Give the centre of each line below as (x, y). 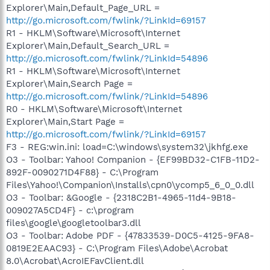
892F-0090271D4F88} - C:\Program (82, 172)
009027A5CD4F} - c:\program (70, 210)
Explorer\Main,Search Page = (69, 83)
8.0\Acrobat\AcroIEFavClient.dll (75, 261)
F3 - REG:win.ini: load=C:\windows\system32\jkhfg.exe (127, 147)
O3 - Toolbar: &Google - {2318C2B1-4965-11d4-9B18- (121, 197)
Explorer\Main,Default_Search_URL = (88, 46)
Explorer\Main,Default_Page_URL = (83, 8)
